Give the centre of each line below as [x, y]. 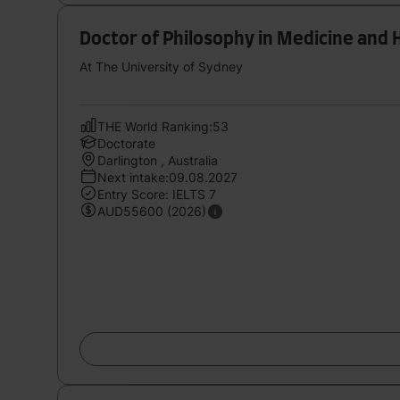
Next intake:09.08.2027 [167, 177]
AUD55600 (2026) [152, 211]
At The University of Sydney [161, 66]
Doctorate [126, 143]
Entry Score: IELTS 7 [157, 194]
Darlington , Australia [158, 160]
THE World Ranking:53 [163, 126]
